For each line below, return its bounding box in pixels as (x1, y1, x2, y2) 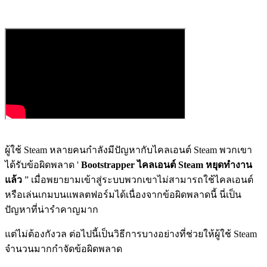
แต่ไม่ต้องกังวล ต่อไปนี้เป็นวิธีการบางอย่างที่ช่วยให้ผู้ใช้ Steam (5, 228, 257, 239)
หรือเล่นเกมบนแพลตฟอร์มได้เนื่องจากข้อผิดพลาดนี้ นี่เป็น (5, 189, 241, 200)
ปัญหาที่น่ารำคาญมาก (5, 204, 98, 215)
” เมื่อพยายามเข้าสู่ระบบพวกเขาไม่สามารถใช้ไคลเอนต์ (22, 174, 253, 185)
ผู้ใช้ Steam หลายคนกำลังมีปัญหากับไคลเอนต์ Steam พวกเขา (5, 144, 252, 155)
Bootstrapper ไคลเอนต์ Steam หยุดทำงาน (81, 159, 252, 170)
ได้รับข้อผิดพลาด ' (5, 159, 81, 170)
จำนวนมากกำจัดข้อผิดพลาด (5, 243, 122, 254)
